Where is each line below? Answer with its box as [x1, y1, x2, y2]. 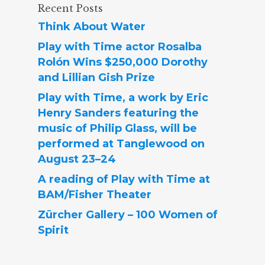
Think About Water [38, 20, 146, 33]
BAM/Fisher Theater [38, 188, 151, 201]
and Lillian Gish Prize [38, 71, 155, 84]
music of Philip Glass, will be [38, 122, 197, 135]
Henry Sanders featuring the [38, 106, 199, 119]
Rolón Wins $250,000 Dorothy [38, 56, 208, 69]
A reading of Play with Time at [38, 173, 210, 186]
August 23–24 [38, 153, 116, 166]
